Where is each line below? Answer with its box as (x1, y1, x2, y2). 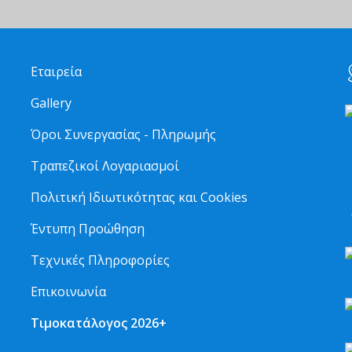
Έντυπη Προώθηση (31, 219, 145, 237)
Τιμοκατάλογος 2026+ (31, 313, 167, 332)
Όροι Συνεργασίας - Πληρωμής (31, 125, 216, 143)
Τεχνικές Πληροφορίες (31, 251, 170, 269)
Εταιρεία (31, 62, 82, 80)
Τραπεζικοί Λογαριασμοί (31, 156, 179, 174)
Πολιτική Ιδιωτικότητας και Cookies (31, 188, 247, 206)
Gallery (31, 93, 71, 112)
